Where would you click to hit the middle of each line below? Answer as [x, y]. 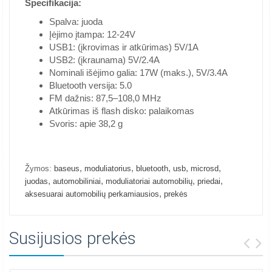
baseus [67, 168]
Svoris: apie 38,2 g [86, 124]
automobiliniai [77, 181]
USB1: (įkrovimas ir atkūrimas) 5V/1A [124, 47]
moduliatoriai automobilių [149, 181]
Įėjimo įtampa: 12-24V [92, 34]
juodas [36, 181]
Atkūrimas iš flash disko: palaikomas [122, 111]
